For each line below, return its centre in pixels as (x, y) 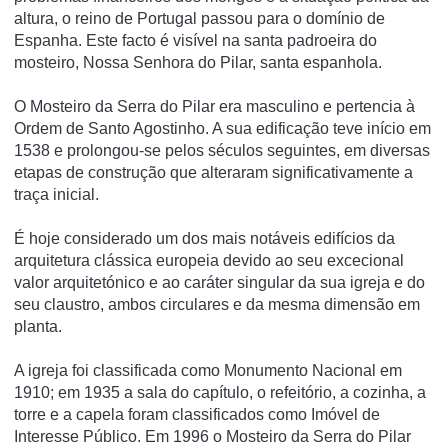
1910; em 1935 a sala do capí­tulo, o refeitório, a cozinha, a (220, 392)
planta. (38, 326)
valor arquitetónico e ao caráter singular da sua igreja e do (219, 282)
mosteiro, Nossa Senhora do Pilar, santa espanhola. (198, 62)
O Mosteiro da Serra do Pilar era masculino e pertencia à (214, 106)
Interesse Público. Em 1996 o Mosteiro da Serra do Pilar (212, 436)
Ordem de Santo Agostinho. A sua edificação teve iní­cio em (222, 128)
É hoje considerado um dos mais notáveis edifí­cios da (204, 238)
